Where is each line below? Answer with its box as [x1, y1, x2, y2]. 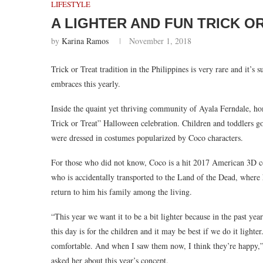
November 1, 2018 [129, 35, 191, 46]
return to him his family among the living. [51, 186, 192, 197]
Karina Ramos [62, 35, 109, 46]
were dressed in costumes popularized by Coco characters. [51, 131, 243, 143]
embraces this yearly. [51, 77, 120, 89]
